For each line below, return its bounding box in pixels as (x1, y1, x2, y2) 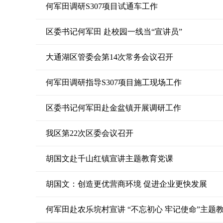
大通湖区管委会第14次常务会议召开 (46, 53, 173, 61)
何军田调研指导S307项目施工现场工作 (46, 78, 182, 87)
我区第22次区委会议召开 (46, 129, 133, 137)
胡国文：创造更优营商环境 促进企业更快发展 (46, 180, 207, 188)
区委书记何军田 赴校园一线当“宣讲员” (46, 27, 182, 36)
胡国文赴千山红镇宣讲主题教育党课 (46, 154, 173, 163)
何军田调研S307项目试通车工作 (46, 2, 158, 10)
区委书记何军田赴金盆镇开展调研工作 (46, 104, 181, 112)
